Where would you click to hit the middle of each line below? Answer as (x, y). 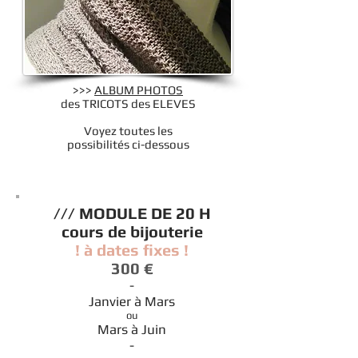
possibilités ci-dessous (128, 144)
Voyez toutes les (128, 131)
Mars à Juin (132, 329)
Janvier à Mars (132, 301)
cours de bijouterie (132, 231)
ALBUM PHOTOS (139, 90)
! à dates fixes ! (132, 250)
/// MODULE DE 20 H (132, 213)
